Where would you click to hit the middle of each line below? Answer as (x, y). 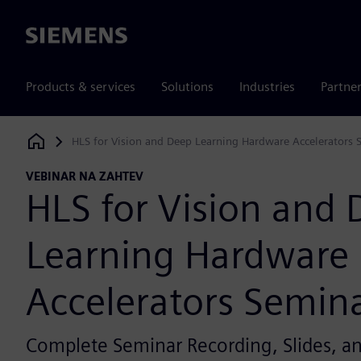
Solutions (187, 87)
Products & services (81, 87)
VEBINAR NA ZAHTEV (85, 176)
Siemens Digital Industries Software (114, 145)
